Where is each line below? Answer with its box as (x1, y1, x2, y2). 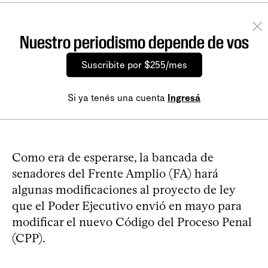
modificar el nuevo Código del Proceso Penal (12, 215, 252, 229)
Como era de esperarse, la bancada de (12, 150, 214, 165)
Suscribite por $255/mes (81, 59, 187, 71)
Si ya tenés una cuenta (68, 92, 167, 103)
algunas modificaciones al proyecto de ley (12, 182, 235, 197)
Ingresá (167, 92, 200, 103)
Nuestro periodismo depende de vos (19, 32, 249, 53)
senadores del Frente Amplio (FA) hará (12, 166, 218, 181)
